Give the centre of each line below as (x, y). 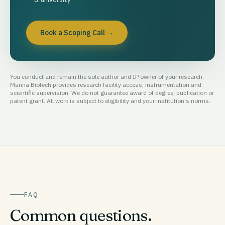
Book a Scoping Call (73, 33)
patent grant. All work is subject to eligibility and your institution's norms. (110, 101)
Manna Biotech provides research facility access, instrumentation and (106, 85)
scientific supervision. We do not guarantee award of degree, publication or (112, 93)
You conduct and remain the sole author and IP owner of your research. (107, 77)
